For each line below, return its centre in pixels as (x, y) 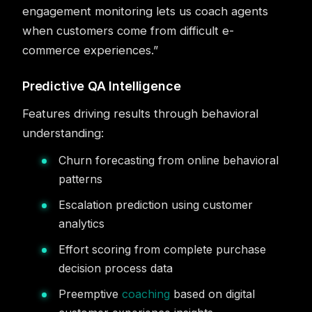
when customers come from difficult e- (128, 31)
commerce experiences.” (90, 50)
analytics (81, 224)
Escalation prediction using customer (156, 205)
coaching (146, 294)
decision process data (116, 268)
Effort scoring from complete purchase (162, 249)
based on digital (212, 294)
